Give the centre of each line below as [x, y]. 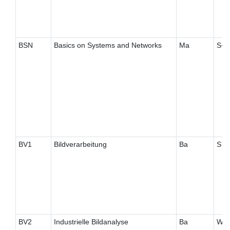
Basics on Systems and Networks [108, 45]
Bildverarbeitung [80, 145]
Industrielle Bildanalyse [91, 222]
